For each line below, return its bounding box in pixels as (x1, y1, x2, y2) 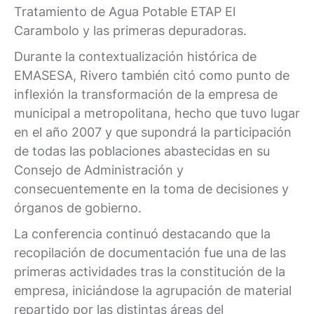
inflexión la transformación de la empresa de (14, 86, 278, 102)
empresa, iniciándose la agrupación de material (14, 282, 292, 298)
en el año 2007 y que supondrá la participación (14, 124, 292, 139)
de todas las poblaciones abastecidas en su (14, 143, 270, 158)
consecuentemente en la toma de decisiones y (14, 181, 289, 196)
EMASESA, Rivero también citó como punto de (14, 67, 289, 83)
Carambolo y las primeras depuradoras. (14, 22, 247, 38)
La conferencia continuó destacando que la (14, 226, 271, 241)
